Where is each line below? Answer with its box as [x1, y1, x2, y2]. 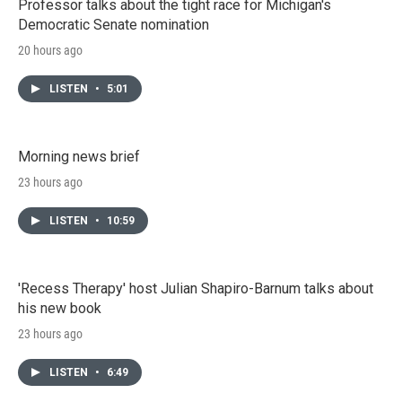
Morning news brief [18, 147, 140, 165]
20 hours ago [18, 42, 83, 57]
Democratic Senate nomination [18, 15, 209, 33]
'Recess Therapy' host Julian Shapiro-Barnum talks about [18, 279, 373, 297]
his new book [18, 299, 101, 317]
